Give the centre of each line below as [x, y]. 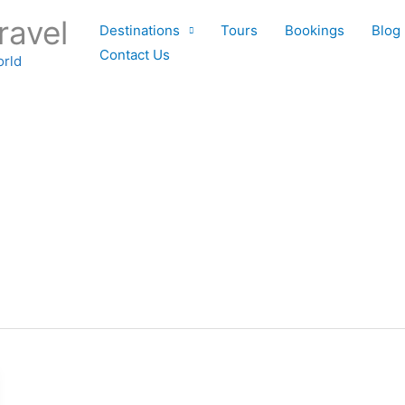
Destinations [140, 30]
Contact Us [135, 55]
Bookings [315, 30]
